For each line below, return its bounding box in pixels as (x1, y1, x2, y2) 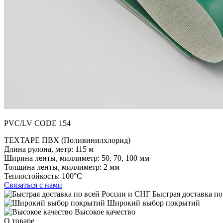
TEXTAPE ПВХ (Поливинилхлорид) (4, 135, 130, 144)
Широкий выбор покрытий (105, 198, 200, 207)
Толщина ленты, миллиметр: (4, 162, 102, 171)
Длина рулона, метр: (4, 144, 73, 153)
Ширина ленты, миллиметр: (4, 153, 100, 162)
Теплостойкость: (4, 171, 60, 180)
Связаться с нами (4, 180, 62, 189)
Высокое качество (73, 207, 135, 216)
